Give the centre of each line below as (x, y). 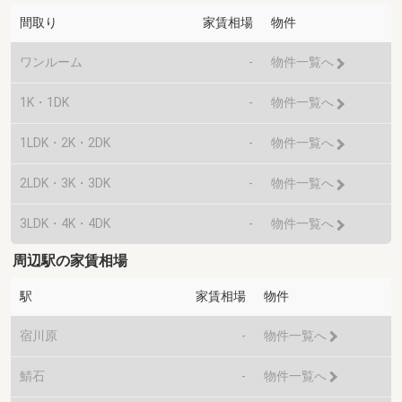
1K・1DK (44, 103)
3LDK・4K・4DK (65, 224)
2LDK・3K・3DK (65, 184)
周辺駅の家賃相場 (70, 260)
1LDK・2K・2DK (65, 143)
